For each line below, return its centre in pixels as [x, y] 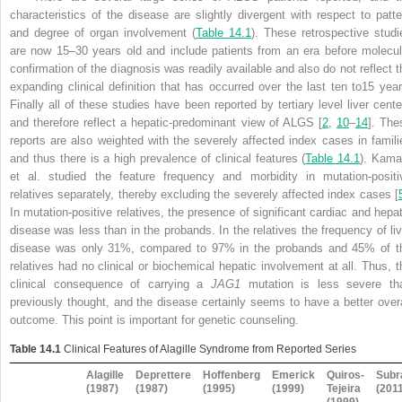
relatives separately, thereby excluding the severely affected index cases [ [204, 194]
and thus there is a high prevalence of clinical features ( [158, 158]
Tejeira [344, 388]
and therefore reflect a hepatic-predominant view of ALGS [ [166, 122]
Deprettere [164, 375]
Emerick [294, 375]
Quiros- [346, 375]
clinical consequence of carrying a [110, 284]
